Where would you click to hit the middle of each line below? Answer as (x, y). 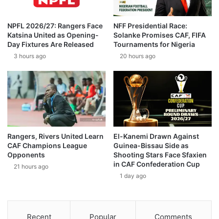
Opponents (26, 154)
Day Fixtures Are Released (51, 44)
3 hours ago (30, 56)
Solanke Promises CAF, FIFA (160, 35)
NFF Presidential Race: (150, 26)
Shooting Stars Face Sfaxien (160, 154)
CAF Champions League (47, 145)
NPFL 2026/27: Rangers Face (55, 26)
